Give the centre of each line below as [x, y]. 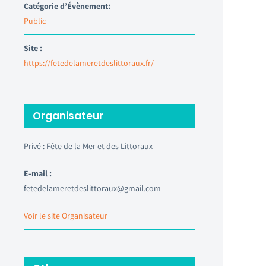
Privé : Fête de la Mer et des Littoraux [88, 146]
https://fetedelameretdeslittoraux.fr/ [89, 63]
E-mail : [38, 173]
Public [35, 20]
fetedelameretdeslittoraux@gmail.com [92, 188]
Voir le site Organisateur [66, 215]
